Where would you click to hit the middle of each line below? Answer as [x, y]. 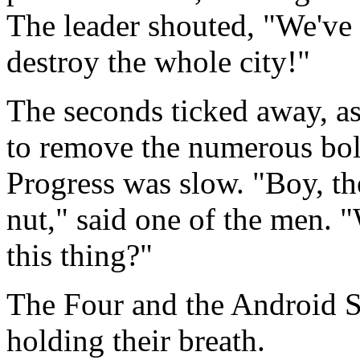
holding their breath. [136, 340]
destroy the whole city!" [158, 61]
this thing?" [80, 255]
